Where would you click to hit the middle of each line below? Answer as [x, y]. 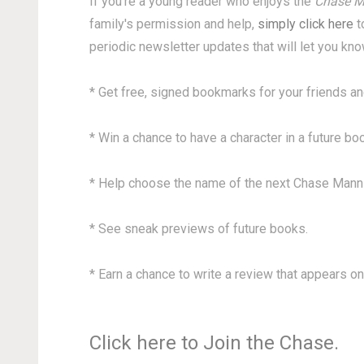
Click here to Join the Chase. [214, 343]
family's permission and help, [173, 24]
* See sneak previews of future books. [198, 229]
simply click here [305, 24]
